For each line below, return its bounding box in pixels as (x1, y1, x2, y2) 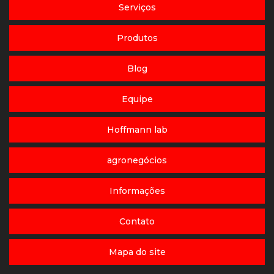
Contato (119, 216, 155, 228)
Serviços (118, 2, 156, 13)
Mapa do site (108, 246, 166, 258)
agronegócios (107, 155, 167, 166)
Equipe (121, 94, 153, 105)
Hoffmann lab (106, 124, 168, 136)
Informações (109, 185, 165, 197)
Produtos (116, 32, 158, 44)
